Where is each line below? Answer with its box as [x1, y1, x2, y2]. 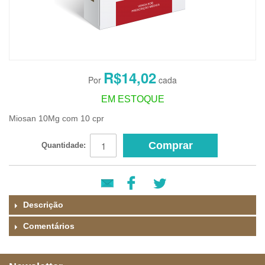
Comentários [23, 221, 75, 231]
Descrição [23, 200, 63, 209]
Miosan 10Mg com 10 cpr [9, 114, 104, 123]
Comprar [148, 140, 193, 151]
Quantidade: [41, 141, 86, 150]
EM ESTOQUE [101, 94, 164, 104]
